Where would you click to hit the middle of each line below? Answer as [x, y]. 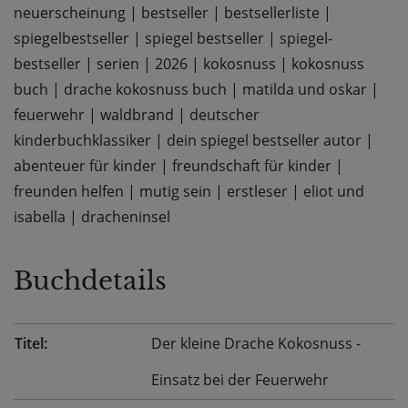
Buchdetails [90, 281]
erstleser [257, 192]
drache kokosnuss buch [145, 90]
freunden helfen [69, 192]
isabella [40, 217]
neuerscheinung [70, 13]
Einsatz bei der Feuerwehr [240, 380]
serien [118, 64]
